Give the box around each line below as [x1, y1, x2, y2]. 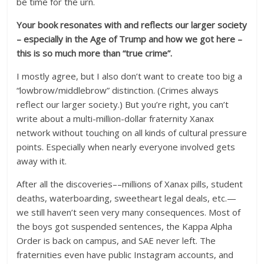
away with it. [16, 155, 70, 167]
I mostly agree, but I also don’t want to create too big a [16, 70, 245, 82]
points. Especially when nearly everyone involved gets [16, 141, 236, 153]
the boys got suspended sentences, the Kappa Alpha [16, 220, 233, 232]
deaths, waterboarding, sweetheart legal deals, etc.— [16, 192, 237, 204]
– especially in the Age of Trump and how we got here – [16, 33, 243, 45]
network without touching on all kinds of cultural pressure [16, 127, 247, 138]
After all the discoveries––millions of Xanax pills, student [16, 178, 243, 190]
